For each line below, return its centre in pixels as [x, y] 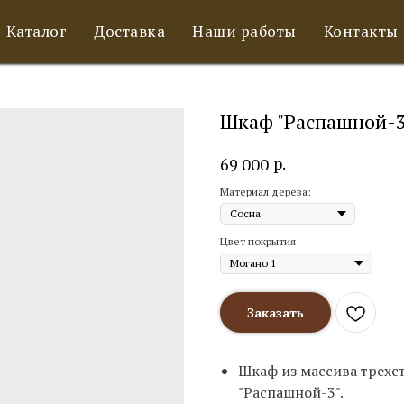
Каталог [36, 31]
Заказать [275, 312]
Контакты [361, 31]
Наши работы [244, 31]
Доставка [129, 31]
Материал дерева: [266, 192]
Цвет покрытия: [260, 241]
